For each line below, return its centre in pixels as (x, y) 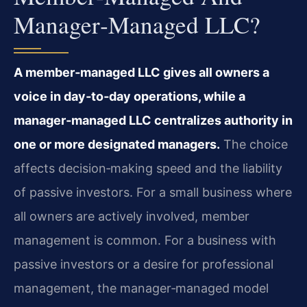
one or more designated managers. (117, 144)
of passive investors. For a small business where (153, 192)
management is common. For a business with (145, 240)
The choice (254, 144)
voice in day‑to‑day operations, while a (130, 96)
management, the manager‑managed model (141, 288)
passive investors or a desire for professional (144, 264)
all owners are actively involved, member (132, 216)
